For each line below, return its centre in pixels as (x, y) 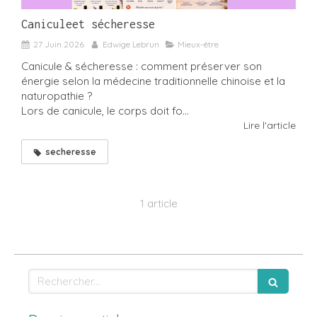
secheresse (71, 151)
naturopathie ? (58, 96)
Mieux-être (198, 44)
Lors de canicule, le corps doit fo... (105, 110)
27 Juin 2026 (59, 44)
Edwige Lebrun (131, 44)
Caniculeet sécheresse (88, 24)
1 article (158, 203)
